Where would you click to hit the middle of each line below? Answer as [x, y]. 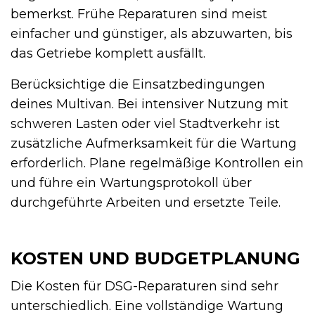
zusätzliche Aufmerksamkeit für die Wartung [154, 143]
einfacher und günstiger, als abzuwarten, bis [152, 33]
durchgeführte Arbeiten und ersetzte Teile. [146, 202]
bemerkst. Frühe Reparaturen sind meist [139, 14]
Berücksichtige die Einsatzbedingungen [138, 84]
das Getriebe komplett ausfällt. [108, 53]
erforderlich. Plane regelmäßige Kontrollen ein [157, 163]
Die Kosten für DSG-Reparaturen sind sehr [144, 286]
